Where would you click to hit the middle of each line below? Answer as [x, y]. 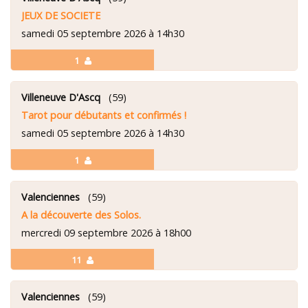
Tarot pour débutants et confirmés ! [104, 115]
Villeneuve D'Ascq [61, 97]
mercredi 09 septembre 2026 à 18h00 [106, 232]
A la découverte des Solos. [81, 214]
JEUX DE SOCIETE [61, 15]
